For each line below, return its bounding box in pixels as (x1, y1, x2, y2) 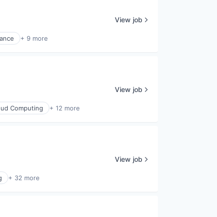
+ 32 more (8, 174, 40, 182)
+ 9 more (20, 34, 48, 42)
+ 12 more (49, 104, 80, 112)
